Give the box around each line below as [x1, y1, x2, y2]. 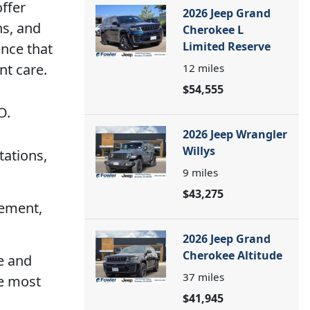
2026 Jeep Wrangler [182, 127, 287, 142]
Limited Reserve [182, 39, 271, 54]
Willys [182, 143, 215, 158]
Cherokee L [182, 22, 244, 37]
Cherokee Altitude [182, 248, 282, 263]
